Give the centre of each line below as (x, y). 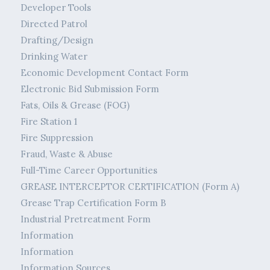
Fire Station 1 (49, 122)
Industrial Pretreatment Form (85, 219)
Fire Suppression (57, 138)
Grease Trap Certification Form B (93, 203)
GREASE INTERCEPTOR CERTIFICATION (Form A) (130, 187)
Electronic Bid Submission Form (89, 89)
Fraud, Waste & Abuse (66, 154)
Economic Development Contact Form (104, 73)
